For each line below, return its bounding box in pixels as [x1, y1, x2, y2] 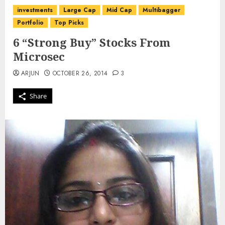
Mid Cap [106, 6, 132, 15]
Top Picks [54, 18, 84, 27]
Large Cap [63, 6, 96, 15]
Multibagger [143, 6, 180, 15]
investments [17, 6, 53, 15]
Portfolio [17, 18, 44, 27]
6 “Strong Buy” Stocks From [13, 35, 170, 50]
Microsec [13, 49, 65, 64]
